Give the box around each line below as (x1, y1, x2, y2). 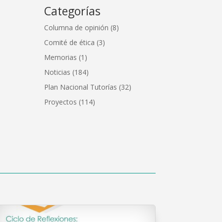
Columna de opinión (44, 22, 109, 32)
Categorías (44, 2, 101, 19)
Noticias (44, 67, 71, 77)
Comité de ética (44, 37, 95, 47)
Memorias (44, 52, 77, 62)
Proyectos (44, 97, 77, 107)
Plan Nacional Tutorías (44, 82, 117, 92)
